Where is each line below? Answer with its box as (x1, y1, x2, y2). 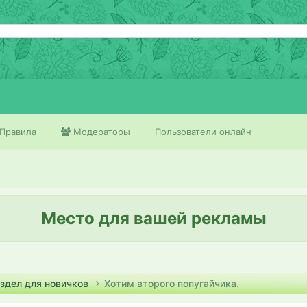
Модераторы (71, 126, 130, 137)
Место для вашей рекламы (40, 208, 267, 228)
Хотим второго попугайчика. (104, 278, 239, 289)
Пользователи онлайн (155, 126, 251, 137)
